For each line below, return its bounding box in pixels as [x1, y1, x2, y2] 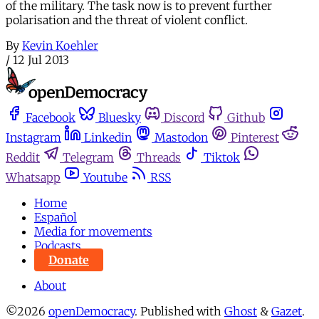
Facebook [26, 110, 75, 125]
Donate [48, 253, 89, 267]
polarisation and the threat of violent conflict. [6, 12, 248, 27]
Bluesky [98, 110, 141, 125]
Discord [164, 110, 204, 125]
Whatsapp [6, 170, 61, 184]
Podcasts [34, 239, 81, 253]
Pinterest [231, 130, 279, 145]
